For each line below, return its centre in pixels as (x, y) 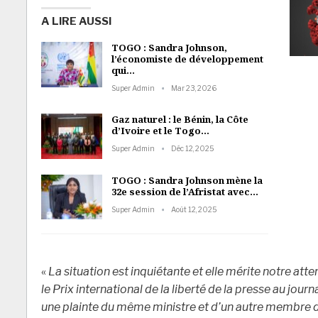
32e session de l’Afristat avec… (185, 191)
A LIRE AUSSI (76, 22)
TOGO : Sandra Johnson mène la (187, 180)
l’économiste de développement (187, 59)
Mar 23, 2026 (194, 88)
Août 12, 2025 (194, 209)
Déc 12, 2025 (193, 149)
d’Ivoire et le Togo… (160, 131)
